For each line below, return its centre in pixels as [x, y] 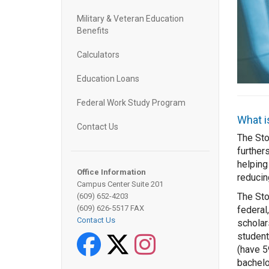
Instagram [177, 237]
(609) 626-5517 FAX [110, 208]
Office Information [111, 172]
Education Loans [108, 79]
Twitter [146, 237]
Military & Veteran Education [130, 19]
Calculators [98, 55]
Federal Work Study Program [131, 103]
